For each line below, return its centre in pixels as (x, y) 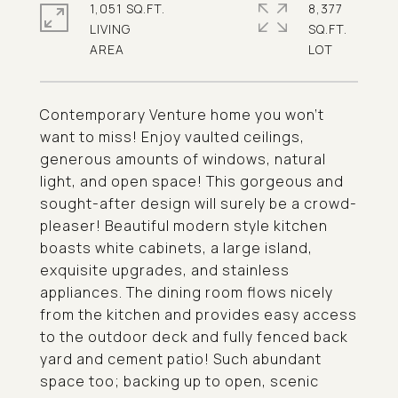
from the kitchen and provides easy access (199, 314)
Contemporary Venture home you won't (182, 115)
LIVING (110, 29)
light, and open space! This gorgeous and (192, 181)
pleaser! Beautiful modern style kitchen (184, 226)
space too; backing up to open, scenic (179, 381)
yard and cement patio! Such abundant (181, 359)
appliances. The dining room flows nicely (187, 292)
